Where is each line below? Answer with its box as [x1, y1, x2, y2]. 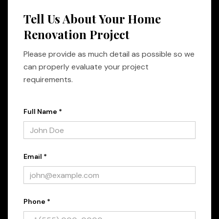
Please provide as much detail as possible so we [23, 49, 195, 59]
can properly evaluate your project [23, 62, 149, 72]
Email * [23, 152, 47, 161]
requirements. [23, 74, 73, 85]
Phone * [23, 197, 50, 206]
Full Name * [23, 107, 62, 116]
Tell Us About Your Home [23, 11, 161, 26]
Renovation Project [23, 26, 130, 42]
